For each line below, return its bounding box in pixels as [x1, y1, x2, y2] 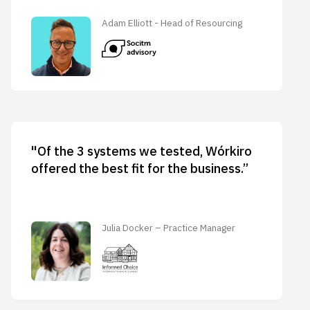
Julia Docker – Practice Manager [102, 221, 236, 234]
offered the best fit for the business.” [30, 159, 248, 176]
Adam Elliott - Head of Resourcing [102, 16, 243, 29]
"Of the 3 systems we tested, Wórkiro [30, 142, 252, 159]
